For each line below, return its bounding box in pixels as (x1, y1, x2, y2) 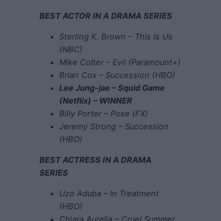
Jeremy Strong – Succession (59, 121, 169, 131)
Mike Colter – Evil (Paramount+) (59, 57, 181, 67)
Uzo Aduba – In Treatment (59, 188, 159, 199)
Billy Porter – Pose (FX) (59, 108, 148, 118)
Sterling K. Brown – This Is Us (59, 31, 173, 41)
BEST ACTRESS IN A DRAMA (39, 155, 151, 165)
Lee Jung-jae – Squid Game (59, 82, 165, 93)
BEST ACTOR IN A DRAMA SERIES (39, 10, 172, 21)
